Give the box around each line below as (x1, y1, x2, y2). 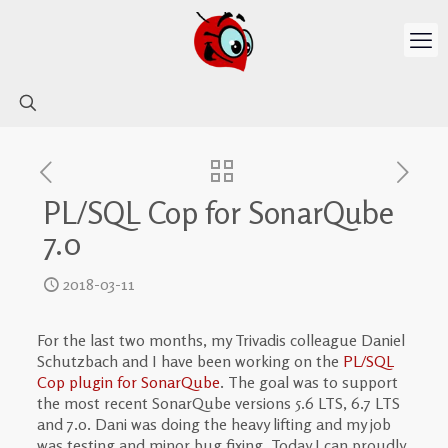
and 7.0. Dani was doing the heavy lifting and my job (36, 414, 391, 434)
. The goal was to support (219, 372, 398, 392)
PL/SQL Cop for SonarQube (43, 194, 394, 231)
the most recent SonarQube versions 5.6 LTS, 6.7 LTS (36, 393, 400, 413)
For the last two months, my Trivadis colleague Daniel (36, 330, 405, 350)
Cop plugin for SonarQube (36, 372, 220, 392)
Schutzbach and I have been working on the (36, 351, 343, 371)
